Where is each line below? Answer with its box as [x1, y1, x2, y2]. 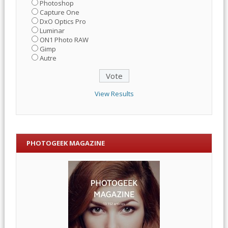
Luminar [39, 25, 65, 35]
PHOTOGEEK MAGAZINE [26, 138, 105, 148]
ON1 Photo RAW [39, 35, 89, 44]
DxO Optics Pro [39, 16, 86, 26]
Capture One [39, 7, 79, 17]
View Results [94, 89, 134, 98]
